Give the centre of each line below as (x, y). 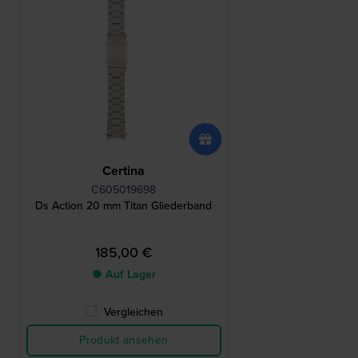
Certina (124, 171)
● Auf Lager (123, 275)
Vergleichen (133, 312)
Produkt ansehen (124, 340)
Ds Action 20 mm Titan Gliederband (124, 206)
